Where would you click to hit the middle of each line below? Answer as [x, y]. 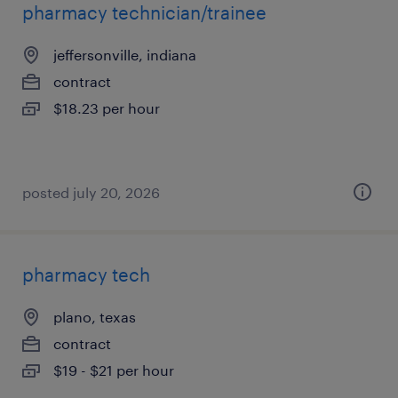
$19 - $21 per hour [114, 370]
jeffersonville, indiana [125, 55]
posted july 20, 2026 [91, 192]
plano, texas [95, 317]
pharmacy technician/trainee [144, 12]
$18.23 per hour [107, 108]
